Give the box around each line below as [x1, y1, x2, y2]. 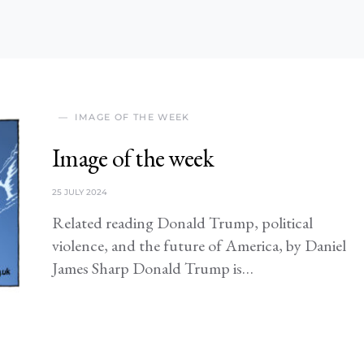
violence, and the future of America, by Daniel [52, 235, 346, 256]
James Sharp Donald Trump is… [52, 258, 253, 279]
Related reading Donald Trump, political [52, 212, 313, 233]
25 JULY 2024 [52, 187, 107, 197]
